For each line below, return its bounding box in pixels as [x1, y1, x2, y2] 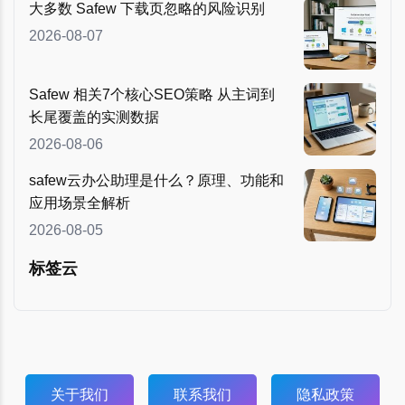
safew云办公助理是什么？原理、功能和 [29, 172, 284, 188]
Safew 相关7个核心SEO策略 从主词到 [29, 86, 275, 102]
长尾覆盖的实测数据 [29, 108, 159, 125]
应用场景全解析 [29, 194, 130, 211]
